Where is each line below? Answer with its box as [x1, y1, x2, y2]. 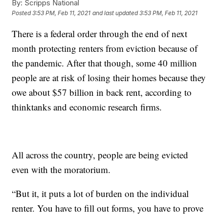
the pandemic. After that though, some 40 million [12, 56, 197, 69]
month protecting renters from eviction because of [12, 42, 198, 54]
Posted [12, 9, 33, 17]
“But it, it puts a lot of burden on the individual [12, 187, 189, 199]
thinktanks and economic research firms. [12, 100, 162, 113]
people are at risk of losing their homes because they [12, 71, 206, 84]
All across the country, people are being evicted [12, 148, 189, 161]
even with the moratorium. [12, 163, 111, 175]
